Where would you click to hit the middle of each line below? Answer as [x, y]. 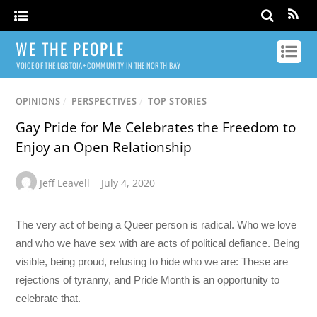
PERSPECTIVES [105, 102]
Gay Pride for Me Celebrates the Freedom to [156, 128]
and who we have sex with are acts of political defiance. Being [158, 243]
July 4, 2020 [128, 183]
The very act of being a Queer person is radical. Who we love [156, 225]
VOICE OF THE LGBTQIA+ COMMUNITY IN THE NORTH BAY [99, 65]
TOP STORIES [178, 102]
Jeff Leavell [65, 183]
